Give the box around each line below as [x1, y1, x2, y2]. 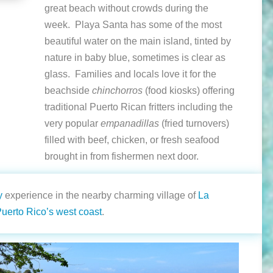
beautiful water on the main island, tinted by [44, 36, 232, 47]
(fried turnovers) [159, 118, 230, 129]
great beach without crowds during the [44, 3, 209, 14]
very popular [44, 118, 101, 129]
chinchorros [92, 85, 143, 96]
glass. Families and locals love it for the [44, 69, 217, 80]
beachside [44, 85, 93, 96]
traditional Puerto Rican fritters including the [44, 102, 233, 113]
